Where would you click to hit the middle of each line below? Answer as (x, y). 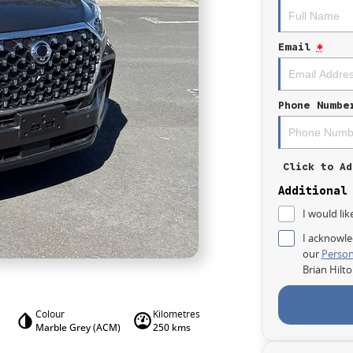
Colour (50, 314)
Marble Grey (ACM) (78, 327)
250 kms (171, 327)
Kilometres (176, 314)
